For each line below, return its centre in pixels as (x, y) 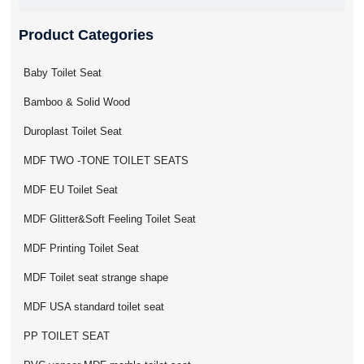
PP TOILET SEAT (67, 336)
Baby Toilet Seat (63, 73)
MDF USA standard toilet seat (94, 307)
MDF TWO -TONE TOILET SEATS (106, 161)
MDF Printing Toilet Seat (82, 249)
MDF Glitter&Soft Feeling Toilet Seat (110, 219)
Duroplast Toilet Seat (73, 132)
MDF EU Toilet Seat (71, 190)
